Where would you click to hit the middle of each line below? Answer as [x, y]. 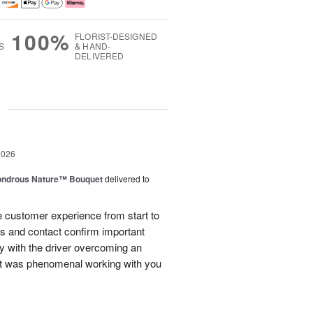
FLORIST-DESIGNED [116, 36]
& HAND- [93, 46]
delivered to [127, 179]
